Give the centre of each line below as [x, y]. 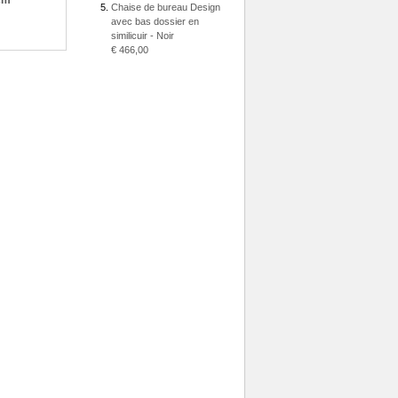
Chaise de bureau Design [166, 7]
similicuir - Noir [143, 36]
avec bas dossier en [155, 21]
